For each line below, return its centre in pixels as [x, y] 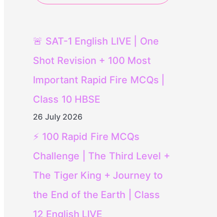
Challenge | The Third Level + [101, 156]
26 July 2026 [58, 117]
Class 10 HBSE [67, 99]
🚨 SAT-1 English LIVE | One [96, 41]
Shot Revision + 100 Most [92, 61]
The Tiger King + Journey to [98, 175]
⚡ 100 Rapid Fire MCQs [86, 137]
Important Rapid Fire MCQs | [99, 80]
